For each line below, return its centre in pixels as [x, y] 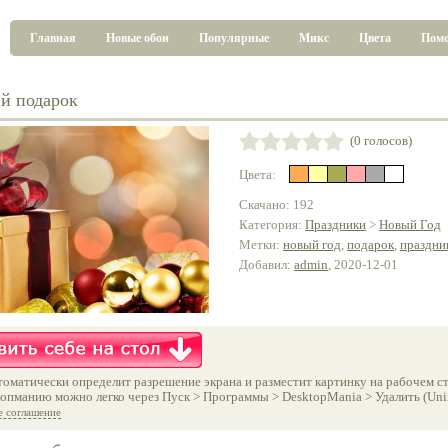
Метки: [261, 244]
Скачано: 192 [276, 204]
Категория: [272, 224]
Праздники [335, 224]
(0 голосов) [378, 140]
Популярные [234, 38]
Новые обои [137, 38]
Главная [53, 38]
